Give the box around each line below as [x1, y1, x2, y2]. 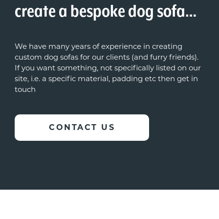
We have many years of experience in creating [15, 42, 182, 51]
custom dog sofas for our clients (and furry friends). [15, 52, 198, 62]
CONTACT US [49, 123, 115, 132]
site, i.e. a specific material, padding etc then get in [15, 74, 198, 84]
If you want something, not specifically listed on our [15, 63, 201, 73]
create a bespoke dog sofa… [15, 2, 197, 22]
